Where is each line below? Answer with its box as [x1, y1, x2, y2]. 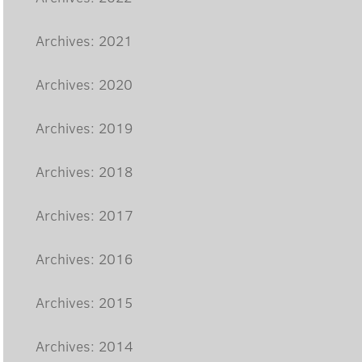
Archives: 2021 [36, 31, 133, 50]
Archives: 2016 [36, 249, 133, 268]
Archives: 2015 [36, 293, 133, 312]
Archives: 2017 [36, 205, 134, 225]
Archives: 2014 [36, 336, 134, 356]
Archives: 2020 [36, 74, 133, 94]
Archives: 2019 [36, 118, 133, 137]
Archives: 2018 [36, 162, 133, 181]
